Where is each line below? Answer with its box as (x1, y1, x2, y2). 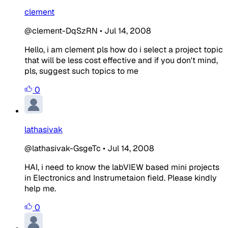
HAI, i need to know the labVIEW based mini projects (24, 161, 219, 173)
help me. (24, 183, 56, 194)
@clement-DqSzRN (24, 25, 98, 36)
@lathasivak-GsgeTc (24, 142, 101, 154)
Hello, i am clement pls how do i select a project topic (24, 44, 223, 55)
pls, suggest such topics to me (24, 65, 138, 76)
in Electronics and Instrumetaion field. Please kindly (24, 172, 217, 183)
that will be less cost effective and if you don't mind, (24, 54, 218, 66)
